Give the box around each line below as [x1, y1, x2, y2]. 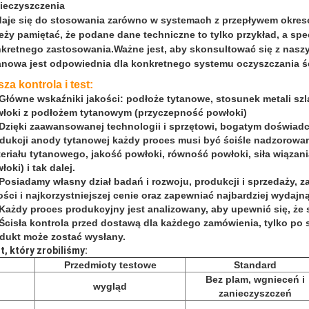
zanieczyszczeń [219, 288, 292, 299]
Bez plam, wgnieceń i [206, 274, 305, 285]
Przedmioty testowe [63, 259, 157, 270]
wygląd [93, 281, 127, 292]
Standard [234, 259, 277, 270]
